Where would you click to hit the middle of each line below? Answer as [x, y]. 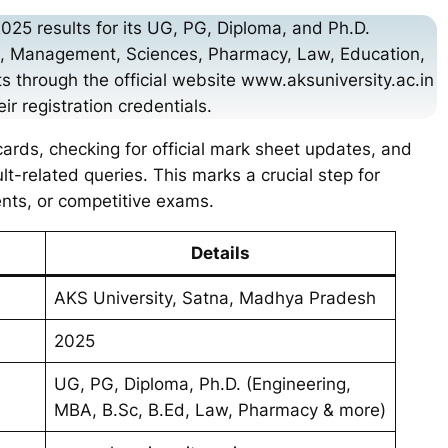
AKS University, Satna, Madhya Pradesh [215, 297]
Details [220, 252]
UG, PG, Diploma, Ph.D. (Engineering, [203, 383]
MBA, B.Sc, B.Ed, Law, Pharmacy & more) [220, 409]
